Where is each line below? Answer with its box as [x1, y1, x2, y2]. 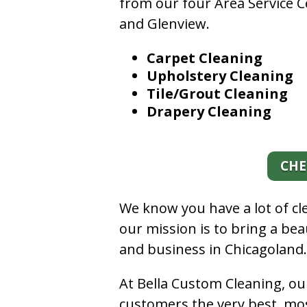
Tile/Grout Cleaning [147, 84, 288, 103]
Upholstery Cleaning [147, 66, 294, 85]
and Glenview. [119, 14, 210, 33]
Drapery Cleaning [147, 101, 272, 121]
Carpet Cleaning [147, 48, 263, 67]
